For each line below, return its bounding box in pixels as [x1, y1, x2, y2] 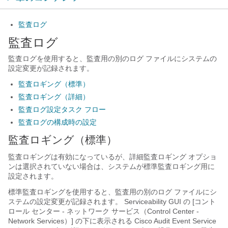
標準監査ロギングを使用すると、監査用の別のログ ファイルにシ [8, 188, 217, 196]
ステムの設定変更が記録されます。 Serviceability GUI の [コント [8, 197, 216, 206]
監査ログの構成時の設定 [18, 118, 97, 126]
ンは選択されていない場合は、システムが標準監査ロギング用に [8, 162, 215, 170]
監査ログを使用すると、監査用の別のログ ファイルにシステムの [8, 54, 217, 63]
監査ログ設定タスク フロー [18, 105, 106, 113]
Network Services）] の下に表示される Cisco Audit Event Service [8, 217, 216, 225]
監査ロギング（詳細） [18, 93, 90, 101]
